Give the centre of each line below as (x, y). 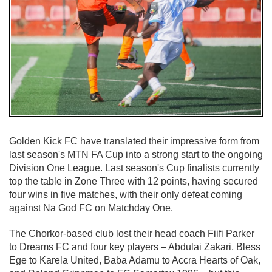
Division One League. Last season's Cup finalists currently (134, 168)
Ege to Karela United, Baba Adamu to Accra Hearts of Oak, (135, 260)
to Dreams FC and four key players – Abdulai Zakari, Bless (135, 246)
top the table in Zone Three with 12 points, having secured (134, 181)
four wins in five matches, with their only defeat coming (126, 194)
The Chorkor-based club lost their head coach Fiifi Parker (132, 233)
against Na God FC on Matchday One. (91, 208)
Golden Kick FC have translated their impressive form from (134, 141)
